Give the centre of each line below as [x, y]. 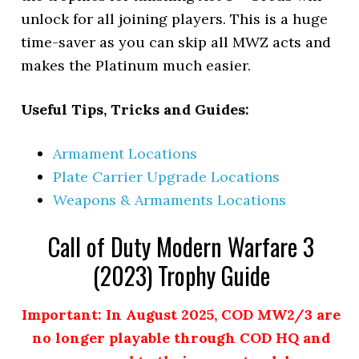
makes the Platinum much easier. [136, 65]
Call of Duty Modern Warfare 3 [181, 246]
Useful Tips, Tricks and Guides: [135, 109]
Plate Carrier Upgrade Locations [167, 177]
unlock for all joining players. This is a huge [175, 19]
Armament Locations [125, 153]
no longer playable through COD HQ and [181, 338]
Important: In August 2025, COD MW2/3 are [181, 315]
